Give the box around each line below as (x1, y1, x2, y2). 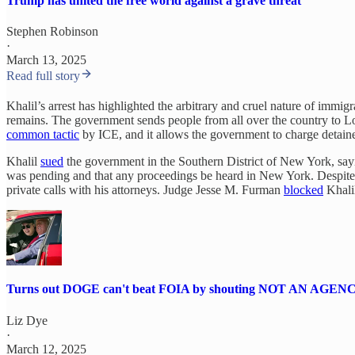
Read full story (6, 69, 80, 83)
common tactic (6, 128, 79, 142)
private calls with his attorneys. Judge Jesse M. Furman (6, 183, 284, 197)
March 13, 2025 (6, 53, 86, 67)
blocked (284, 183, 323, 197)
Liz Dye (6, 313, 48, 327)
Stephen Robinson (6, 25, 98, 39)
